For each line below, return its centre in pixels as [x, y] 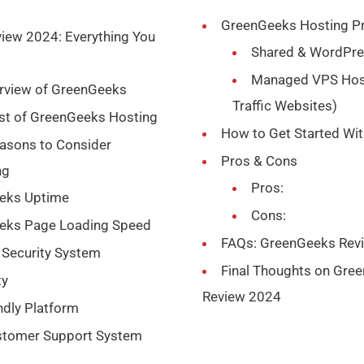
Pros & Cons [259, 160]
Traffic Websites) [284, 105]
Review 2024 [241, 296]
